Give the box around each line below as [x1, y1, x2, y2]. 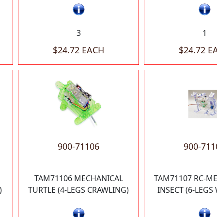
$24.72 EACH [53, 44, 104, 56]
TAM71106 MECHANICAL [34, 172, 123, 184]
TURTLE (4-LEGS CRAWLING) [28, 184, 129, 195]
